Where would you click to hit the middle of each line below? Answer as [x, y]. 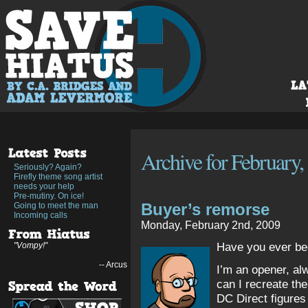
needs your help [44, 186]
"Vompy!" [31, 245]
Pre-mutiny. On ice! [49, 196]
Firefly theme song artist [58, 177]
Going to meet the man [56, 206]
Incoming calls [41, 215]
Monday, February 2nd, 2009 [211, 225]
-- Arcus [113, 265]
